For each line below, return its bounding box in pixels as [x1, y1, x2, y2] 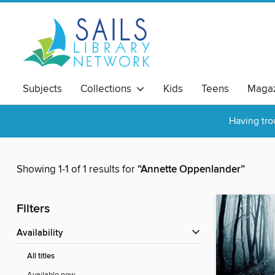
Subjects [23, 82, 62, 96]
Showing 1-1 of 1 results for [17, 163, 137, 177]
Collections [80, 82, 136, 96]
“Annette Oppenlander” [137, 163, 245, 177]
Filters [17, 201, 50, 217]
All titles [27, 251, 55, 262]
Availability [23, 228, 63, 239]
